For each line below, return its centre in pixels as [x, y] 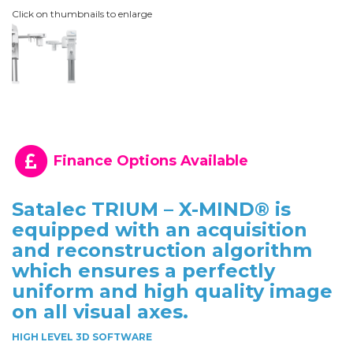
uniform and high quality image [172, 292]
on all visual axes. [100, 312]
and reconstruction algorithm [162, 251]
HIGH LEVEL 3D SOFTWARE [82, 337]
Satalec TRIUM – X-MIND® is [151, 210]
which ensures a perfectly [143, 271]
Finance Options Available [149, 161]
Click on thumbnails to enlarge [82, 14]
